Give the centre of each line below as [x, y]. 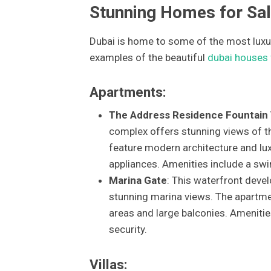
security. [128, 230]
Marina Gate [138, 181]
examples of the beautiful [148, 57]
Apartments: [128, 92]
